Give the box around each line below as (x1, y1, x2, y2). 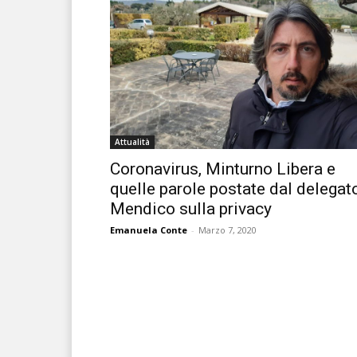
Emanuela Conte (110, 223, 187, 236)
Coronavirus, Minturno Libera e (110, 159, 335, 178)
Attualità (115, 135, 150, 147)
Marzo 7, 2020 (198, 223, 257, 236)
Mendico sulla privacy (110, 198, 272, 218)
